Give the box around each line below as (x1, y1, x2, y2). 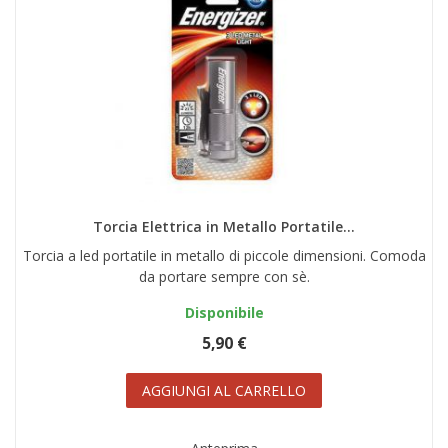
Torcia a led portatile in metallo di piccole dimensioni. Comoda (22, 246, 426, 266)
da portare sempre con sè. (138, 267, 310, 287)
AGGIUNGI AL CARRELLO (142, 381, 306, 401)
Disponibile (184, 303, 264, 323)
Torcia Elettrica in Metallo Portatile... (93, 217, 355, 237)
